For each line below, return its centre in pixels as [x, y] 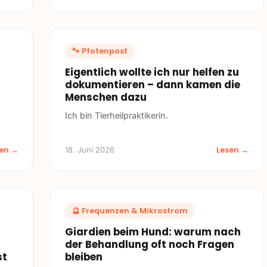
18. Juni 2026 [90, 150]
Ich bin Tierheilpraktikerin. [117, 116]
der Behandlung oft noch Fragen [150, 244]
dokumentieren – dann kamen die [153, 85]
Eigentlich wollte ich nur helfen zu [152, 72]
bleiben [84, 257]
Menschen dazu [106, 97]
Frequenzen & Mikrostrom [135, 210]
